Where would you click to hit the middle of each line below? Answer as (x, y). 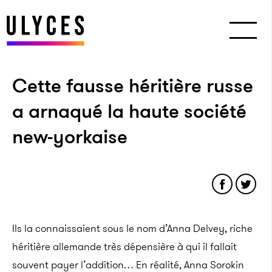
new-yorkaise (70, 137)
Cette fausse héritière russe (133, 86)
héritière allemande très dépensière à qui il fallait (124, 246)
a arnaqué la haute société (129, 111)
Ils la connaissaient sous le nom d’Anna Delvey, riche (132, 228)
